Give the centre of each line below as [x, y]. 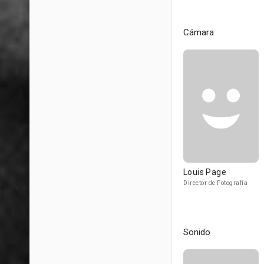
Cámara [199, 32]
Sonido [197, 232]
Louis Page [205, 172]
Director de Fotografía [215, 183]
